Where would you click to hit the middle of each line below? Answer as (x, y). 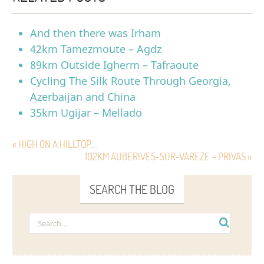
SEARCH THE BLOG (132, 189)
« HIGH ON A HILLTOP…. (55, 144)
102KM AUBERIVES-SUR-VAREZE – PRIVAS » (168, 156)
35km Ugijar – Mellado (86, 112)
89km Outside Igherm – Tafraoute (115, 65)
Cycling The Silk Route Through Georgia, (131, 80)
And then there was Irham (96, 33)
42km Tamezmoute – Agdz (96, 49)
